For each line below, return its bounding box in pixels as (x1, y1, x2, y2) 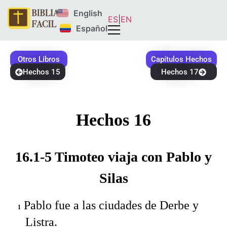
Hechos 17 (161, 67, 199, 77)
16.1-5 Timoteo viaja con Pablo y (15, 148, 212, 165)
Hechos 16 (76, 110, 151, 130)
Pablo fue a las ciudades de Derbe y (21, 199, 199, 212)
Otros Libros (18, 55, 60, 64)
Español (76, 23, 107, 33)
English (73, 8, 102, 18)
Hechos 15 (23, 67, 60, 77)
